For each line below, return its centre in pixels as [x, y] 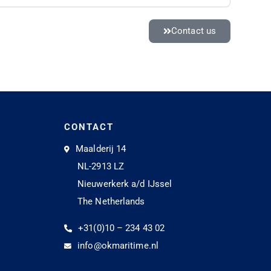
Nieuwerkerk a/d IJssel [125, 184]
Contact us [194, 31]
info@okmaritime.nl [118, 246]
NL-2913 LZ [101, 167]
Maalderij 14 [101, 149]
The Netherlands [111, 202]
